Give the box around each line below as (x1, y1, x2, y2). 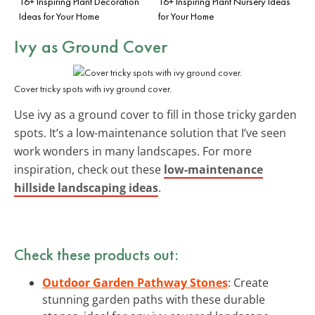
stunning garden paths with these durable (42, 291, 265, 307)
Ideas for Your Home (19, 9, 99, 22)
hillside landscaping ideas (14, 179, 158, 195)
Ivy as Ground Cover (14, 34, 167, 58)
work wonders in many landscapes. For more (14, 143, 252, 159)
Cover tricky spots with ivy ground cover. (14, 82, 172, 95)
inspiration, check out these (14, 161, 164, 177)
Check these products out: (14, 243, 179, 265)
